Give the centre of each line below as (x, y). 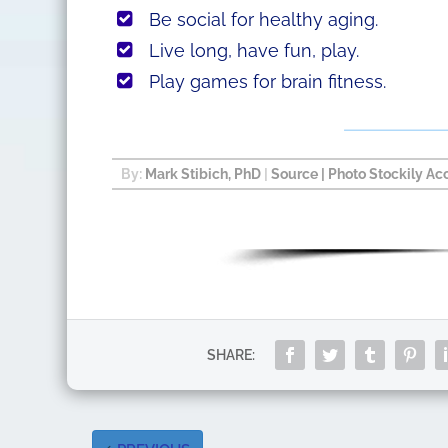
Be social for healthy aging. (263, 19)
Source (294, 173)
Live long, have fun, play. (253, 50)
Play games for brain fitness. (267, 81)
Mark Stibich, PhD (202, 173)
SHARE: (231, 354)
